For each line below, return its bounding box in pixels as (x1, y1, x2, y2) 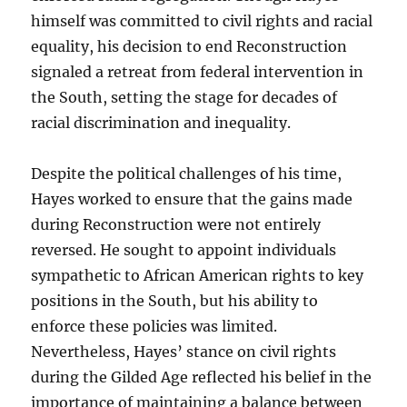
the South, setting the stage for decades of (31, 88, 338, 107)
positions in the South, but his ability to (31, 292, 319, 311)
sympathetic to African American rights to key (31, 266, 364, 285)
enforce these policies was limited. (31, 317, 278, 336)
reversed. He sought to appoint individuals (31, 241, 337, 260)
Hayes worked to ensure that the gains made (31, 190, 353, 209)
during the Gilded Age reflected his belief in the (31, 368, 372, 387)
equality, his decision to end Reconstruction (31, 37, 348, 56)
